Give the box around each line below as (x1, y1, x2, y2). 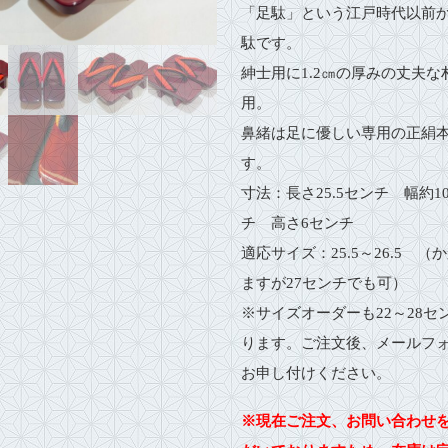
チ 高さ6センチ (240, 214, 354, 231)
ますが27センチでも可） (240, 274, 407, 291)
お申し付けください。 (240, 364, 391, 381)
